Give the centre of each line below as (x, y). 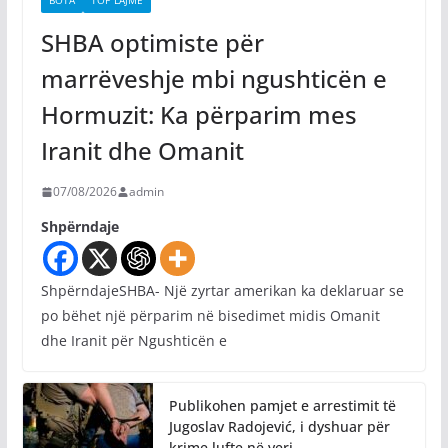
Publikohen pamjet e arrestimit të (282, 406)
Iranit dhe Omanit (142, 151)
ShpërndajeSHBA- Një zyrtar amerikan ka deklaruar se (222, 291)
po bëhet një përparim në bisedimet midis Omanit (210, 316)
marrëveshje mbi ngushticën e (213, 79)
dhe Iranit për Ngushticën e (133, 341)
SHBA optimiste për (152, 43)
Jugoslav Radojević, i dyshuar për (279, 427)
